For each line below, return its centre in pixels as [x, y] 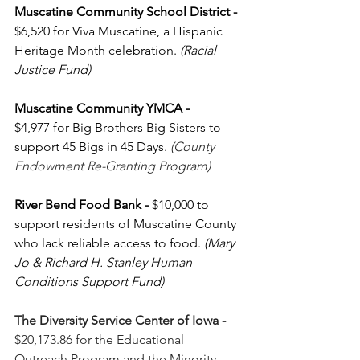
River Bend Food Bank [78, 205]
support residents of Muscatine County [127, 224]
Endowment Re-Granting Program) [112, 166]
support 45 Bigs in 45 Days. [92, 147]
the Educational [141, 340]
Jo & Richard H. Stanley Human [105, 263]
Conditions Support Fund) [89, 282]
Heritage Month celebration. [97, 51]
